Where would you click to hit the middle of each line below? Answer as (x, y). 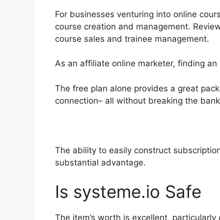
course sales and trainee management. (132, 39)
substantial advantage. (100, 162)
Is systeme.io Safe (128, 192)
